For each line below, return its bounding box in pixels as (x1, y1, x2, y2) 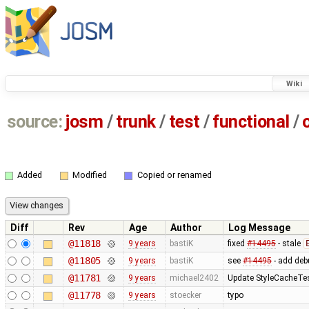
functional (212, 112, 290, 132)
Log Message (228, 221, 290, 233)
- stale (275, 238, 303, 248)
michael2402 (169, 272, 219, 283)
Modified (72, 170, 107, 181)
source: (6, 112, 63, 132)
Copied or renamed (137, 170, 212, 181)
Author (170, 221, 202, 233)
